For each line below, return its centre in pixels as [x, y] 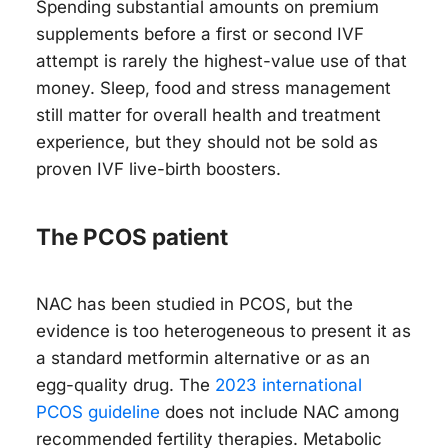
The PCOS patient [132, 237]
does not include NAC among [279, 411]
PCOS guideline [98, 411]
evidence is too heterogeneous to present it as [223, 330]
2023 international [288, 384]
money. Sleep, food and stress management [213, 87]
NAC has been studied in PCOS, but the [194, 303]
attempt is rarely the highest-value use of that [221, 60]
